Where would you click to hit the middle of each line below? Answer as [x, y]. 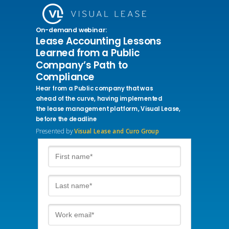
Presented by [55, 131]
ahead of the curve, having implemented [99, 99]
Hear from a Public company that [87, 89]
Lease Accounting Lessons [99, 41]
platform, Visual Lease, [146, 109]
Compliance [65, 77]
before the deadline [66, 119]
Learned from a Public [89, 53]
